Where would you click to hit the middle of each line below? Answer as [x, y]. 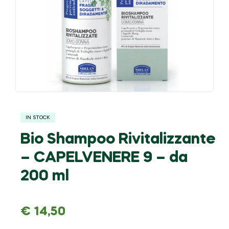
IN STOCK [38, 117]
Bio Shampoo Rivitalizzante [118, 139]
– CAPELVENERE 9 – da [104, 158]
